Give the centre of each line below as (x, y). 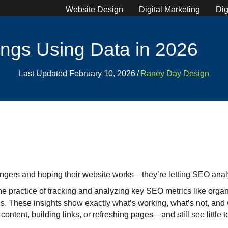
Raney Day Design (175, 73)
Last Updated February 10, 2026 (77, 73)
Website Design (95, 9)
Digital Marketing (170, 9)
